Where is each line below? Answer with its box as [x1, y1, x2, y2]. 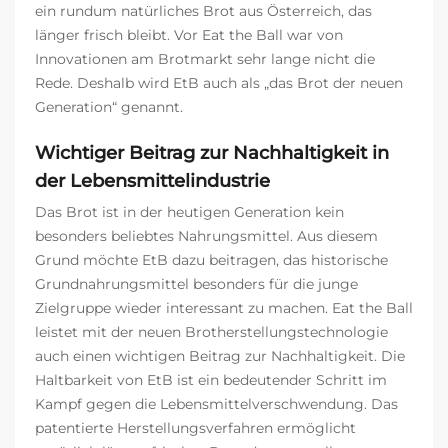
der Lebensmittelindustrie [35, 169, 270, 192]
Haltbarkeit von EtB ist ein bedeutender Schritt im [35, 370, 387, 389]
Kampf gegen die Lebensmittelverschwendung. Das [35, 394, 398, 413]
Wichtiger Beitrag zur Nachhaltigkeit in [35, 141, 389, 164]
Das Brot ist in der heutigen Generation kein [35, 202, 344, 221]
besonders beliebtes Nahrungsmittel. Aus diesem [35, 226, 378, 245]
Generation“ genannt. [35, 97, 183, 116]
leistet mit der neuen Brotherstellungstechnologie [35, 322, 388, 341]
